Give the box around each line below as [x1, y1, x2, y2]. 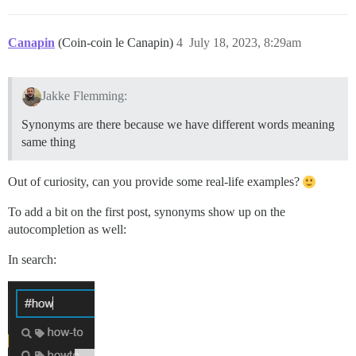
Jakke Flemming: [41, 88, 127, 103]
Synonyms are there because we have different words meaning [21, 117, 335, 131]
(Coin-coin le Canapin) [58, 35, 176, 49]
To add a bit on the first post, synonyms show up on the [8, 204, 285, 219]
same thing [21, 134, 75, 149]
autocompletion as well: [8, 222, 126, 236]
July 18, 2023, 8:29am [189, 35, 301, 49]
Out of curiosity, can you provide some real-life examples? [8, 174, 303, 188]
